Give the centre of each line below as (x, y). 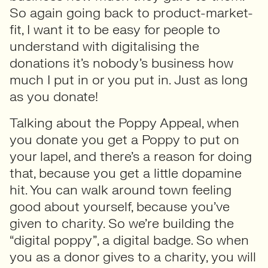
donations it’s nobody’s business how (121, 63)
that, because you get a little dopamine (126, 173)
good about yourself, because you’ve (120, 207)
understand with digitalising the (104, 46)
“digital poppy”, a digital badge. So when (129, 240)
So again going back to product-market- (131, 13)
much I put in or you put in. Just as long (129, 80)
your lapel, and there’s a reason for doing (131, 156)
